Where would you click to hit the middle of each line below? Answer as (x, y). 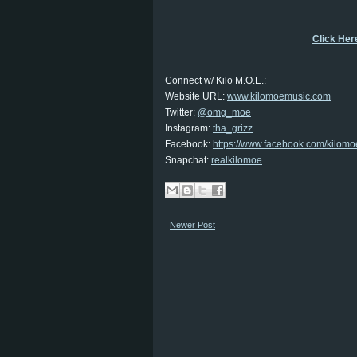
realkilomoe (237, 160)
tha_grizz (233, 128)
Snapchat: (188, 160)
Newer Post (192, 225)
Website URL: (196, 96)
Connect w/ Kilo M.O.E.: (216, 80)
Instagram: (189, 128)
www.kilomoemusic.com (279, 96)
